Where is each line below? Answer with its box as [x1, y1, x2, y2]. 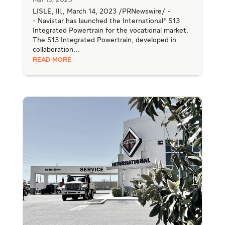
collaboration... [32, 46, 79, 53]
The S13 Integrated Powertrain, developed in [32, 36, 176, 44]
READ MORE [32, 57, 71, 63]
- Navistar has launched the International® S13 [32, 17, 180, 25]
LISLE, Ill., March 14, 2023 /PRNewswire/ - [32, 8, 170, 15]
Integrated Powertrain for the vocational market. [32, 27, 188, 34]
